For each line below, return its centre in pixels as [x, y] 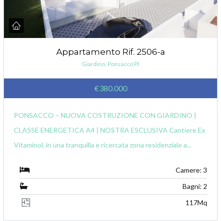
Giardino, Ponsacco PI [110, 64]
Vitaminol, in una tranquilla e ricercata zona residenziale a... [103, 145]
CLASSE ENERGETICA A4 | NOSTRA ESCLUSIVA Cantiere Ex [110, 130]
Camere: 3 [191, 170]
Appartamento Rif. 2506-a [110, 52]
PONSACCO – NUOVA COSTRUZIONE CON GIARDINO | [105, 115]
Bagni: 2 [195, 186]
